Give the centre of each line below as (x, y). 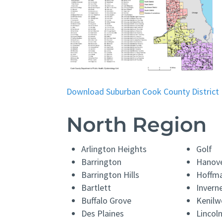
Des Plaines (103, 214)
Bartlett (96, 188)
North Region (137, 125)
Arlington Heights (114, 149)
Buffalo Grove (107, 201)
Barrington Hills (111, 175)
